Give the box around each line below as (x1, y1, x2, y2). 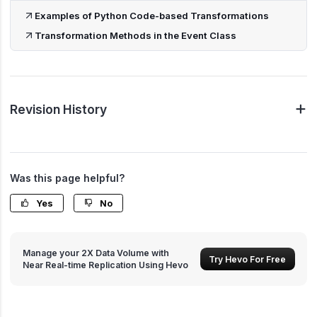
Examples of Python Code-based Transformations (34, 9, 269, 21)
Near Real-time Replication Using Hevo (22, 260, 188, 271)
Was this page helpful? (10, 172, 125, 185)
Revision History (10, 102, 107, 117)
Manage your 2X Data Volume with (22, 248, 169, 259)
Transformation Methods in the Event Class (34, 29, 236, 41)
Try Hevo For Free (209, 253, 287, 265)
